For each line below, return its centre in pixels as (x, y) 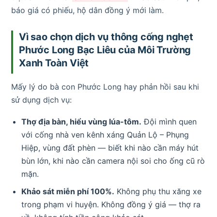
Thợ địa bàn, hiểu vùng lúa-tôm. (81, 121)
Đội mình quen (169, 121)
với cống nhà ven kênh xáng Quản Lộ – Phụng (105, 134)
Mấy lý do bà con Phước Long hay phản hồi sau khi (105, 86)
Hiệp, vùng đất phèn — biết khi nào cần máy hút (110, 147)
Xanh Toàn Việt (54, 63)
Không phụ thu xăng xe (158, 192)
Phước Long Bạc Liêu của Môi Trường (105, 50)
